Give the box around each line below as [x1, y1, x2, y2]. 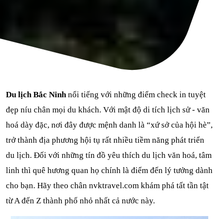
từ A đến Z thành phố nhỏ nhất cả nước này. [6, 196, 155, 206]
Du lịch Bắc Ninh [6, 90, 66, 100]
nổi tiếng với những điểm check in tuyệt [66, 90, 206, 100]
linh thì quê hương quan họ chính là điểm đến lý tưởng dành [6, 166, 213, 175]
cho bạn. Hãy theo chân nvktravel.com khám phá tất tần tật [6, 181, 209, 191]
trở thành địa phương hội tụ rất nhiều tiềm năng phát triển [6, 135, 204, 145]
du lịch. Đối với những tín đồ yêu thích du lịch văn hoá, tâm [6, 151, 212, 160]
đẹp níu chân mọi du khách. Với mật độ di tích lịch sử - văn [6, 105, 210, 115]
